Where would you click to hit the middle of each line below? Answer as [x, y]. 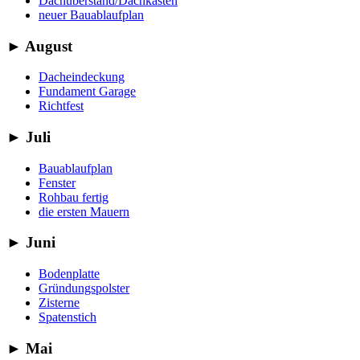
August [47, 46]
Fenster [57, 182]
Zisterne [59, 303]
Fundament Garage [87, 92]
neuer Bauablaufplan [91, 14]
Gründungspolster [84, 288]
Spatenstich [67, 317]
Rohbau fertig [74, 197]
